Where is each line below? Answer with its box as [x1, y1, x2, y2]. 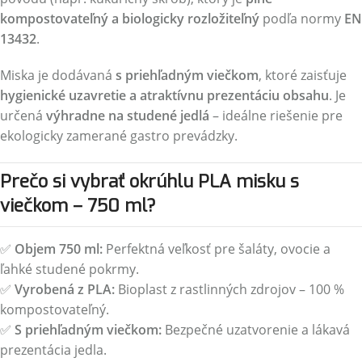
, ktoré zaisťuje [259, 66, 347, 84]
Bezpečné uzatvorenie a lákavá [162, 321, 350, 339]
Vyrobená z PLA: [15, 280, 115, 298]
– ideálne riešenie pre [209, 107, 343, 124]
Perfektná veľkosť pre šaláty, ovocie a [103, 240, 330, 258]
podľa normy [259, 10, 344, 27]
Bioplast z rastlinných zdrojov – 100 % [115, 280, 344, 298]
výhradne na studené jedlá [46, 107, 209, 124]
